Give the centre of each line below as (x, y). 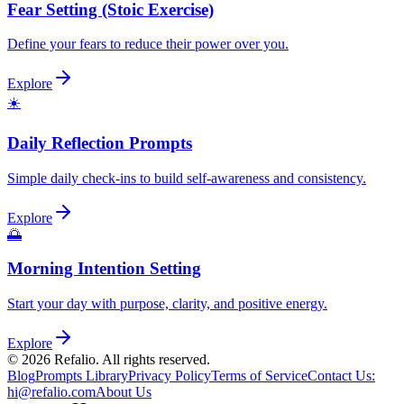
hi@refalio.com (51, 392)
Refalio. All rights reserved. (132, 360)
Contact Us (340, 376)
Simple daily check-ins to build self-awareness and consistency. (187, 178)
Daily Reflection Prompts (100, 142)
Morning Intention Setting (104, 269)
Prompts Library (82, 376)
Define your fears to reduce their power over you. (148, 44)
